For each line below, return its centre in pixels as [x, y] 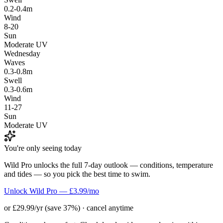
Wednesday [22, 53]
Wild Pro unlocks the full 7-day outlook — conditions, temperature [109, 165]
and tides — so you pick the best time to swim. [77, 174]
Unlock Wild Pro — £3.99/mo [52, 191]
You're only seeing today [43, 148]
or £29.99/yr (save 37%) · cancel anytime [69, 208]
